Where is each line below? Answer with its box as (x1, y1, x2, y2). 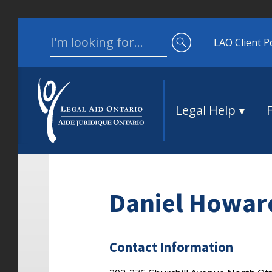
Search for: (50, 29, 100, 42)
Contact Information (109, 239, 233, 256)
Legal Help (175, 102, 236, 118)
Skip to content (18, 19, 87, 32)
